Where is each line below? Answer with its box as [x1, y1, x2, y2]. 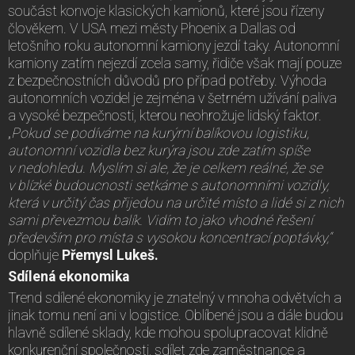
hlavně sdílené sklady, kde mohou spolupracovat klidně [8, 324, 328, 341]
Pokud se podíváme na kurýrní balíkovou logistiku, [11, 124, 309, 141]
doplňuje [8, 246, 62, 263]
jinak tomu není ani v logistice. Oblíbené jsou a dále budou [8, 307, 343, 323]
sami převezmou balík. [8, 212, 143, 228]
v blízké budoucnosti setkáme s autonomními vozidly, [8, 177, 329, 193]
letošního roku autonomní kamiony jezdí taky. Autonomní [8, 37, 339, 54]
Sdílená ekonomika [8, 268, 129, 284]
